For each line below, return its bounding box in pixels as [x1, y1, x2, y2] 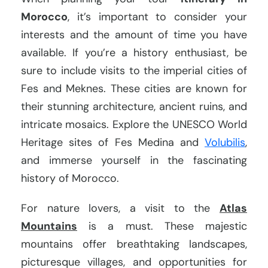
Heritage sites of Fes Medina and [21, 135, 205, 150]
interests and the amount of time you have [21, 28, 247, 42]
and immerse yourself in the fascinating [21, 153, 247, 168]
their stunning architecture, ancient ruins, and [21, 99, 247, 114]
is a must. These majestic [77, 219, 247, 234]
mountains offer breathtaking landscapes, [21, 237, 247, 252]
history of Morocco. [21, 171, 119, 186]
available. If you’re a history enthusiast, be [21, 45, 247, 60]
